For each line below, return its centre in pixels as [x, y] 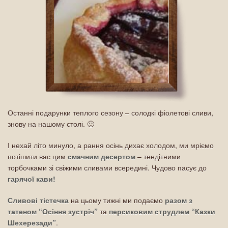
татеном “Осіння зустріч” [53, 211]
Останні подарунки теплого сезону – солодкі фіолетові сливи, [110, 112]
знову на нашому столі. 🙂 [51, 124]
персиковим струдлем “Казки [161, 211]
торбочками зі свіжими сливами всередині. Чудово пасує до [107, 167]
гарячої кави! [32, 179]
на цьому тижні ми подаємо [117, 200]
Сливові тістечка [38, 200]
